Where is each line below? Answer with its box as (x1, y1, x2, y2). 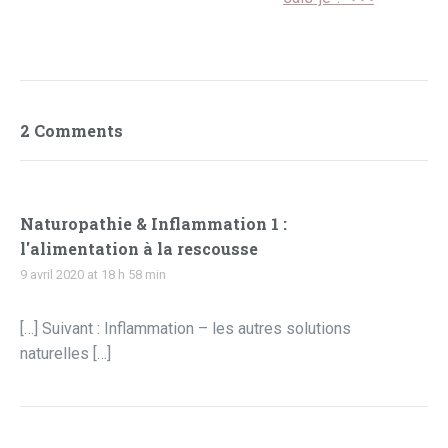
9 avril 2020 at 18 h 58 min (20, 267, 166, 283)
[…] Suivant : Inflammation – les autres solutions (20, 319, 351, 339)
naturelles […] (20, 344, 111, 364)
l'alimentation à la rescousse (20, 238, 258, 260)
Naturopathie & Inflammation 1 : (20, 213, 287, 235)
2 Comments (20, 120, 123, 142)
